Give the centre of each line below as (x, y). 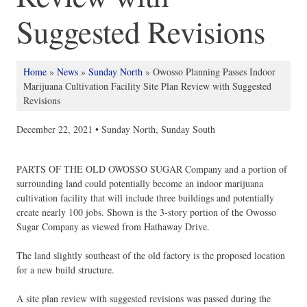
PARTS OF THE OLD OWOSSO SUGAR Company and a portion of (152, 169)
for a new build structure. (65, 270)
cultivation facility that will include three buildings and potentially (145, 198)
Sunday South (188, 130)
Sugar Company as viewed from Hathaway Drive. (113, 227)
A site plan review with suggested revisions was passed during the (144, 299)
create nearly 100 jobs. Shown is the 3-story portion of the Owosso (146, 212)
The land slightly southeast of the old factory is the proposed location (151, 256)
